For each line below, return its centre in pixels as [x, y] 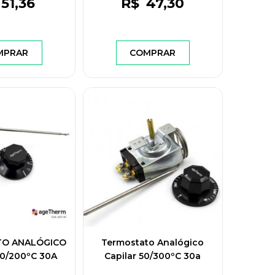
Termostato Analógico [153, 242]
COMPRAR [153, 52]
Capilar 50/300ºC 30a [153, 256]
